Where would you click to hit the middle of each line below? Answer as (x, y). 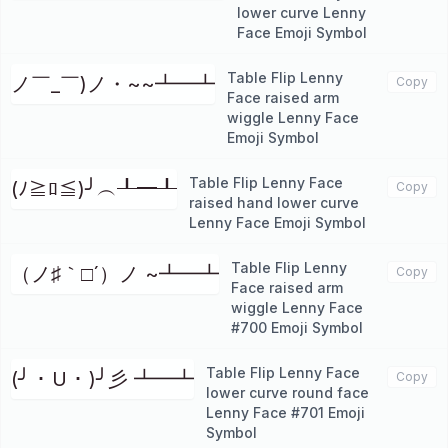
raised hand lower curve (274, 202)
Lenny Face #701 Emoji (285, 412)
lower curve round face (287, 392)
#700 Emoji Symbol (297, 327)
